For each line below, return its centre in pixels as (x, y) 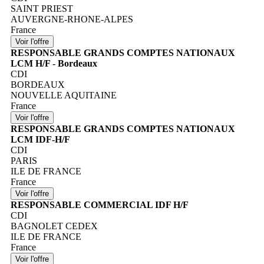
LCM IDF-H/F (40, 140)
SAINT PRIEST (42, 9)
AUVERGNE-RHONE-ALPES (72, 19)
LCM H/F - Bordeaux (54, 64)
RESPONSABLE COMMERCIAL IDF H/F (100, 205)
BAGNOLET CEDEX (54, 226)
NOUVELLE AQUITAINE (64, 95)
